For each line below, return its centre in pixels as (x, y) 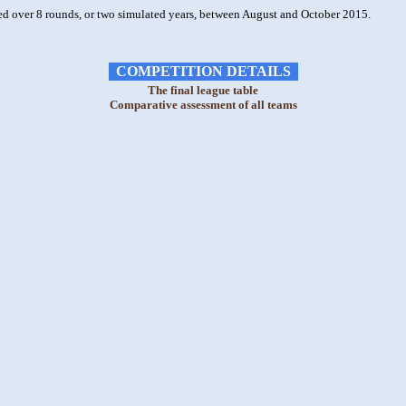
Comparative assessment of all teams (203, 105)
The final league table (203, 90)
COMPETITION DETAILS (203, 71)
